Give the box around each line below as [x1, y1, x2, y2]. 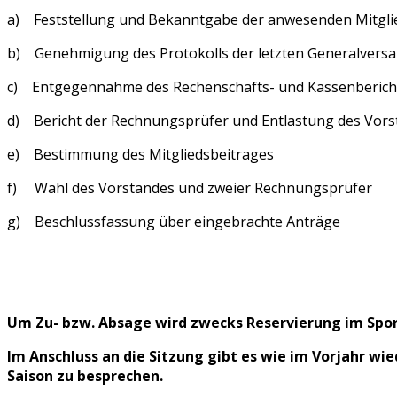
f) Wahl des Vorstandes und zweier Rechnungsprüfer [7, 177, 372, 198]
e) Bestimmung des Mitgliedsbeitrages [7, 144, 274, 164]
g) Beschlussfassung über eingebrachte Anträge [7, 211, 340, 231]
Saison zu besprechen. [7, 365, 163, 385]
